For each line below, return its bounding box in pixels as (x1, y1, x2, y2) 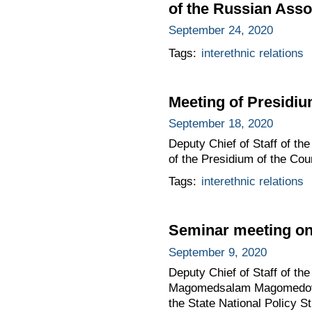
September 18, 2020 (168, 117, 273, 131)
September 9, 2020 (168, 246, 267, 260)
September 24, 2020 (168, 24, 273, 38)
